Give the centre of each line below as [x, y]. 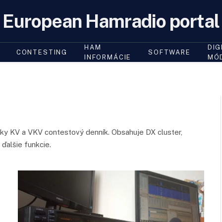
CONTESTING [42, 52]
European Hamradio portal [111, 21]
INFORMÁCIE [108, 57]
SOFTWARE [169, 52]
